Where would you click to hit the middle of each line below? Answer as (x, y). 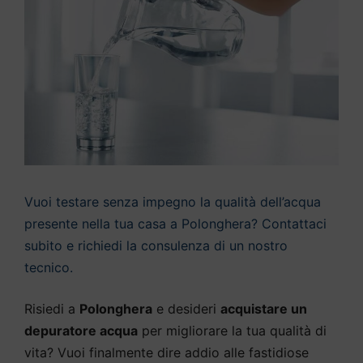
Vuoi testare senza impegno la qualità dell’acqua (173, 201)
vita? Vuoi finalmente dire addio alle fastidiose (167, 352)
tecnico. (49, 267)
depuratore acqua (81, 330)
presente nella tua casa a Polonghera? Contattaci (175, 223)
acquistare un (264, 308)
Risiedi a (52, 308)
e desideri (186, 308)
